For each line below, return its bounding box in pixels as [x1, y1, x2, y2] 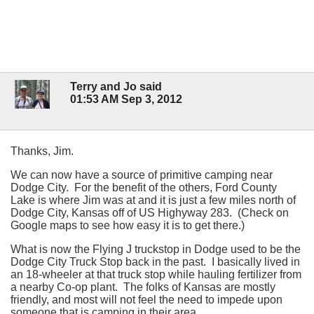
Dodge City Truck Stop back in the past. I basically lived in [11, 255, 300, 268]
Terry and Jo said [70, 80, 162, 93]
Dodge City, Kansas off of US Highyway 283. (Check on [11, 206, 289, 219]
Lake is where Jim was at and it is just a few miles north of [11, 193, 296, 206]
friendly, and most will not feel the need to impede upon [11, 293, 282, 306]
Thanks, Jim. [11, 144, 74, 157]
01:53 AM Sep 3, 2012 [70, 93, 182, 105]
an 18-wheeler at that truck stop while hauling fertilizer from [11, 268, 301, 280]
